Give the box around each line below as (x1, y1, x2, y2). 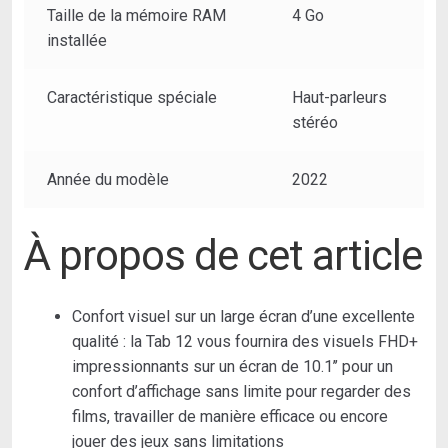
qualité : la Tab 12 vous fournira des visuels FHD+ (72, 331, 418, 351)
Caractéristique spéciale (46, 88, 217, 108)
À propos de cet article (24, 230, 422, 280)
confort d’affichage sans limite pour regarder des (72, 381, 411, 401)
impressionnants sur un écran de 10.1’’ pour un (72, 356, 393, 376)
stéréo (291, 113, 338, 133)
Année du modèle (46, 170, 169, 190)
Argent (222, 8, 269, 28)
